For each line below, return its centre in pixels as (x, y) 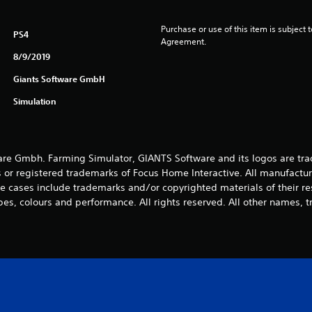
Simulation (34, 101)
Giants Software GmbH (59, 79)
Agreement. (183, 41)
